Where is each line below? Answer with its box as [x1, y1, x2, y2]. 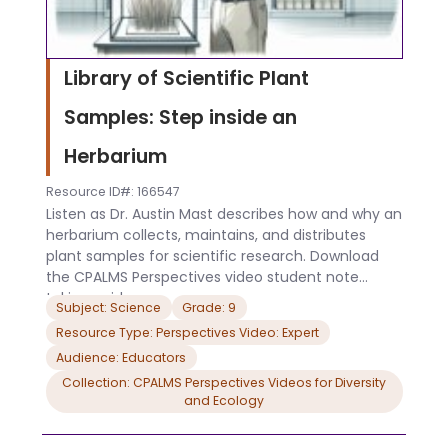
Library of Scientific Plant [63, 63, 309, 92]
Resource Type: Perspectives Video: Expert [56, 323, 319, 341]
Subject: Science [56, 298, 161, 316]
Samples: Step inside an [63, 102, 297, 131]
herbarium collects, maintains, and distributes [45, 225, 366, 246]
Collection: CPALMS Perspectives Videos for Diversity [62, 373, 386, 391]
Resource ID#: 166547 [45, 182, 180, 200]
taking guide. [45, 288, 135, 309]
